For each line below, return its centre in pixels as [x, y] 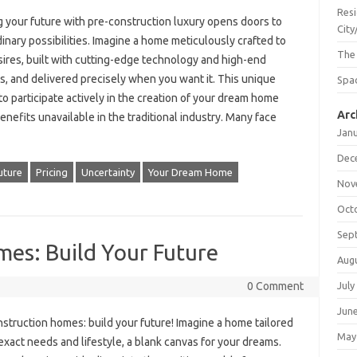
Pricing [51, 172]
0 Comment [275, 286]
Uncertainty [108, 172]
